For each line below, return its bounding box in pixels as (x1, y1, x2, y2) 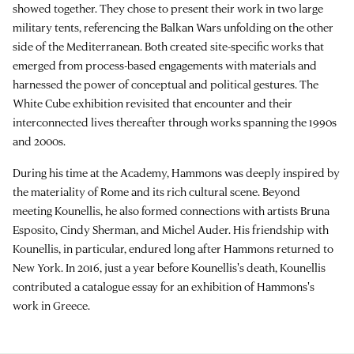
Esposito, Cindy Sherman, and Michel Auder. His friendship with (13, 221, 329, 237)
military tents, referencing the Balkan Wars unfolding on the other (13, 19, 333, 35)
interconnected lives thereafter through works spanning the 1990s (13, 114, 337, 130)
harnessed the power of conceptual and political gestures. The (13, 76, 318, 92)
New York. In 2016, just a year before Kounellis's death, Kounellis (13, 259, 326, 275)
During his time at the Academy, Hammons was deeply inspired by (13, 164, 340, 180)
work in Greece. (13, 297, 90, 313)
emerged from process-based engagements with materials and (13, 57, 317, 73)
